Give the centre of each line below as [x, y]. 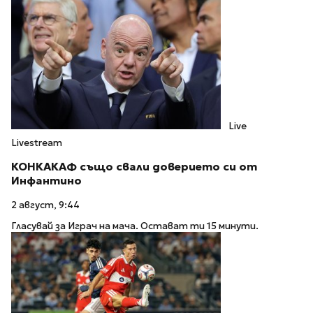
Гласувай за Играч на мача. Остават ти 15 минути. [135, 226]
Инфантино [46, 180]
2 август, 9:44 [45, 205]
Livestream [37, 143]
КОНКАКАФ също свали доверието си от [134, 166]
